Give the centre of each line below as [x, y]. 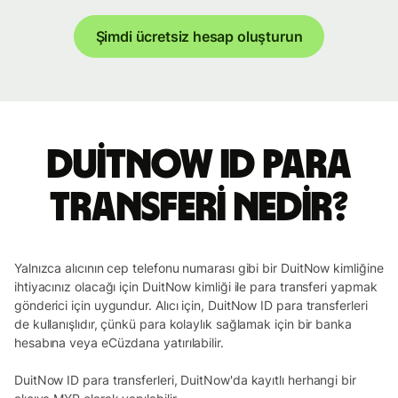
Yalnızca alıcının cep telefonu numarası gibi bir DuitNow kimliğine [199, 267]
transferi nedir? [199, 208]
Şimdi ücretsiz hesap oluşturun [199, 37]
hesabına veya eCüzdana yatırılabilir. [119, 342]
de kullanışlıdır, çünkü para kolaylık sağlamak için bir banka [183, 323]
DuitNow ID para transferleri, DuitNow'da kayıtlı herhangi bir [185, 379]
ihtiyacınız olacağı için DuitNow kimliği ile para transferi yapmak [196, 286]
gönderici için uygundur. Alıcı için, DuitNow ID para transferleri [191, 305]
